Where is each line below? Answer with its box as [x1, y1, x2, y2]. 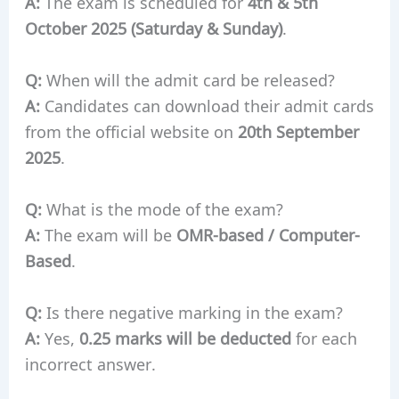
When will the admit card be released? [41, 68, 335, 92]
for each [290, 325, 357, 349]
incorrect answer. [24, 351, 156, 375]
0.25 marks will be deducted [78, 325, 291, 349]
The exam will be [39, 223, 176, 247]
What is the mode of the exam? [41, 197, 283, 221]
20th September [237, 119, 359, 143]
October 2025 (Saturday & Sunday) [24, 16, 282, 40]
